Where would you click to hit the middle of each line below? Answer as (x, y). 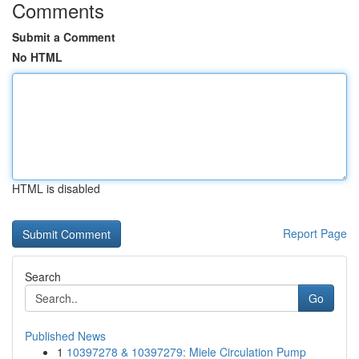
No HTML (37, 57)
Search (43, 276)
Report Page (315, 233)
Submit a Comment (64, 37)
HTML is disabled (56, 188)
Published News (65, 336)
